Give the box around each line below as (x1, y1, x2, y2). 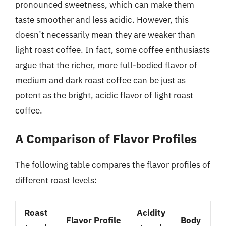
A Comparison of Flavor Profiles (15, 131, 197, 147)
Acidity (136, 207, 165, 218)
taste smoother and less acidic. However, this (15, 14, 189, 25)
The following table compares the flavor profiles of (15, 159, 210, 171)
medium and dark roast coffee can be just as (15, 74, 186, 86)
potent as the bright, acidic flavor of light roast (15, 89, 193, 101)
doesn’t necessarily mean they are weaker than (15, 29, 195, 40)
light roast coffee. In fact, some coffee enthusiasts (15, 44, 210, 55)
